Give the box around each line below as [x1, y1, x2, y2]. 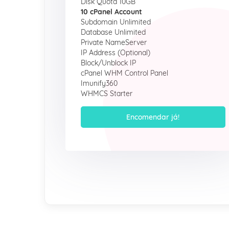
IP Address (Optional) [81, 48, 150, 57]
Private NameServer [81, 38, 147, 47]
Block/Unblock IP [81, 58, 136, 67]
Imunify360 [81, 79, 118, 88]
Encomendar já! [126, 112, 180, 122]
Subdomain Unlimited [81, 17, 151, 27]
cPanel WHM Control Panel [81, 68, 168, 78]
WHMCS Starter [81, 89, 132, 98]
